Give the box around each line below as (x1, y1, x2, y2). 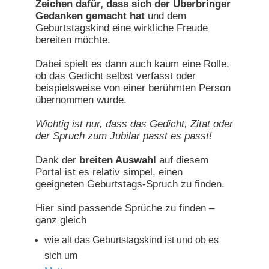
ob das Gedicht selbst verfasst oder (35, 70, 196, 82)
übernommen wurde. (35, 94, 127, 106)
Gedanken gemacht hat (35, 10, 145, 22)
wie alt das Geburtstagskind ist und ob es (44, 235, 219, 246)
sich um (44, 250, 78, 261)
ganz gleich (35, 214, 87, 226)
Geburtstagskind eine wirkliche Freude (35, 22, 208, 34)
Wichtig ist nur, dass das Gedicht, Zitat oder (35, 118, 234, 130)
